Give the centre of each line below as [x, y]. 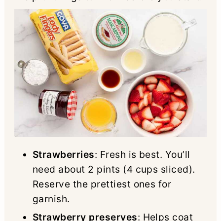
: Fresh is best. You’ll [142, 154]
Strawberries [63, 154]
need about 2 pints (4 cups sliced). [114, 169]
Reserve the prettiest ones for [102, 184]
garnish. [51, 199]
